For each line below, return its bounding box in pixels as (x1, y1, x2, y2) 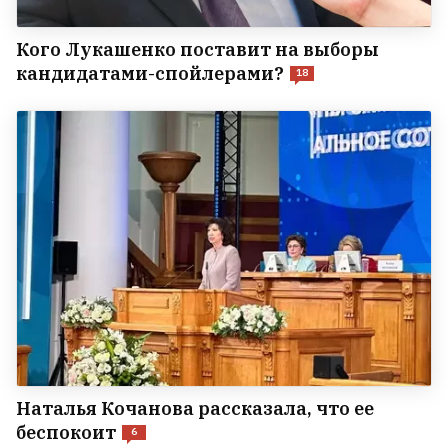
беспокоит (16, 421, 116, 445)
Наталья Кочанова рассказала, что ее (16, 397, 374, 421)
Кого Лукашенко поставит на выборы (16, 37, 379, 61)
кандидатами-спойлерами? (16, 61, 284, 85)
